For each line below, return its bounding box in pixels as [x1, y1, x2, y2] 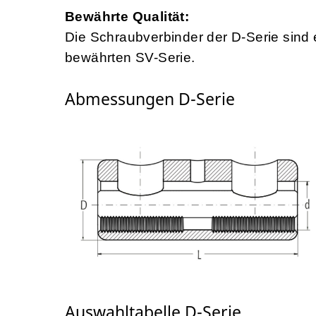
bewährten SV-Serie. [65, 50, 195, 66]
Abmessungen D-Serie [65, 87, 235, 111]
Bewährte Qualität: [65, 9, 190, 25]
